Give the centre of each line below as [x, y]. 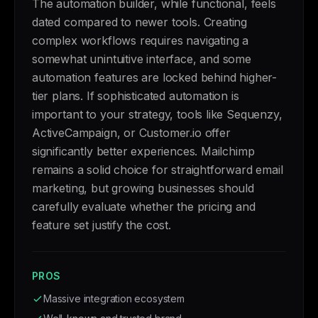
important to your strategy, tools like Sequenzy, [157, 114]
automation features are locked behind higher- [155, 77]
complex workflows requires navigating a [141, 40]
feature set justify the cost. [102, 225]
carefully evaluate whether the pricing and [144, 207]
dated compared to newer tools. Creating [140, 22]
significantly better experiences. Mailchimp [143, 151]
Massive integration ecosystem [114, 298]
